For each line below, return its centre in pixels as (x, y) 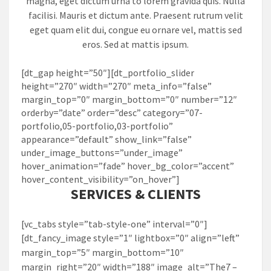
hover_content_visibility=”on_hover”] (100, 179)
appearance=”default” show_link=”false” (106, 139)
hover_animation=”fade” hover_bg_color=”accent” (128, 165)
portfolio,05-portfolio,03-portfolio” (97, 126)
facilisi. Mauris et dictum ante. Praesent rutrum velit (135, 15)
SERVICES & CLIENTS (135, 194)
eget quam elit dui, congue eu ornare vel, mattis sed (135, 29)
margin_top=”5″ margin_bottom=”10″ (103, 252)
